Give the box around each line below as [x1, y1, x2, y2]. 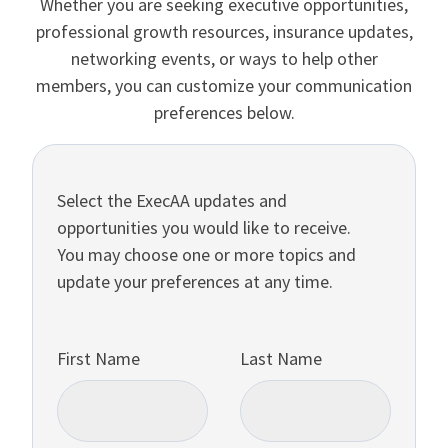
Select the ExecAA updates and [57, 188, 287, 212]
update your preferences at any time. [57, 269, 333, 293]
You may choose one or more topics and [57, 242, 356, 266]
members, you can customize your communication [36, 73, 412, 97]
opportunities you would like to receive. [57, 215, 351, 239]
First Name [57, 346, 140, 370]
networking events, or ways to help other [70, 46, 378, 70]
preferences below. [153, 100, 295, 124]
